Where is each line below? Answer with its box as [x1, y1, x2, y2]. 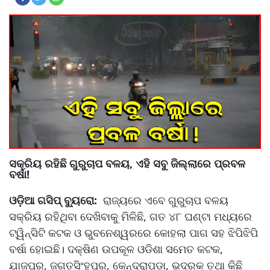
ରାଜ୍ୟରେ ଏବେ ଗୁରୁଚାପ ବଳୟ [100, 192, 228, 207]
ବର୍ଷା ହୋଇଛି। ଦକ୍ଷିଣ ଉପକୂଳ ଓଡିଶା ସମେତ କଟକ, [9, 241, 223, 256]
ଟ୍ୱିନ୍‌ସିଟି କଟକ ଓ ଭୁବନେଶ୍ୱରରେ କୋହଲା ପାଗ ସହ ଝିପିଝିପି [9, 225, 258, 240]
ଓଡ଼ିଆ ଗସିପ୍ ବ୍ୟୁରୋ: [9, 192, 100, 207]
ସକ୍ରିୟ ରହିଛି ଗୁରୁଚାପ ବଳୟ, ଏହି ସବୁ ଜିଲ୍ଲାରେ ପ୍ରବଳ [9, 155, 245, 171]
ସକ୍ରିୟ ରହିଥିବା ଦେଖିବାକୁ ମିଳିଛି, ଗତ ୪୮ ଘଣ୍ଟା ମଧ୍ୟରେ [9, 209, 252, 224]
